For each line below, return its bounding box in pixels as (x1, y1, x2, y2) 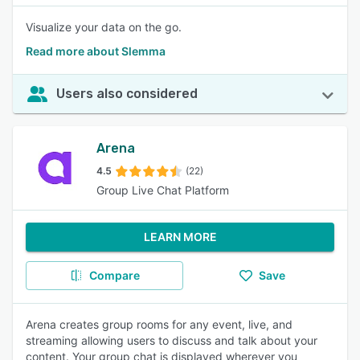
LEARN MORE (143, 230, 217, 243)
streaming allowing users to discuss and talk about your (26, 333, 317, 347)
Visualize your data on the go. (26, 20, 182, 34)
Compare (88, 268, 140, 282)
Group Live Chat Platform (96, 183, 229, 197)
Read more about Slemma (26, 44, 166, 58)
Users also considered (56, 86, 198, 101)
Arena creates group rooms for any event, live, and (26, 317, 292, 331)
